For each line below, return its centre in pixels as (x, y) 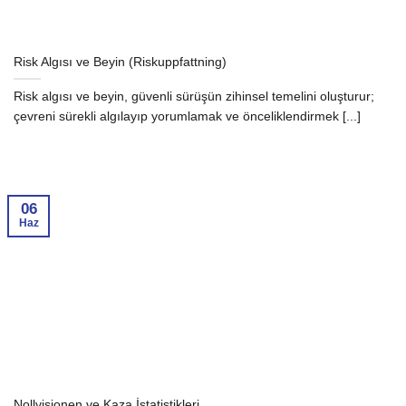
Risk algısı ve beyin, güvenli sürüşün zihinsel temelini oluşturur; (194, 96)
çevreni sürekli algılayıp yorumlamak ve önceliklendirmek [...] (187, 116)
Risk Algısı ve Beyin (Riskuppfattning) (120, 62)
